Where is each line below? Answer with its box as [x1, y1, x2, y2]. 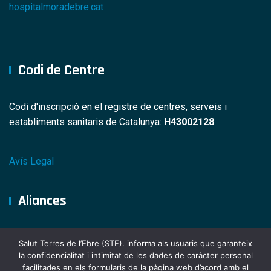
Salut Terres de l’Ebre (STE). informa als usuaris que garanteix [19, 238, 252, 248]
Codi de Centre [18, 60, 105, 79]
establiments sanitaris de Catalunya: [9, 116, 164, 128]
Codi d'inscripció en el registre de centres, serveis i [9, 100, 227, 113]
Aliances [18, 191, 67, 210]
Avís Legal [9, 155, 54, 167]
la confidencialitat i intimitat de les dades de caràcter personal [18, 250, 253, 260]
